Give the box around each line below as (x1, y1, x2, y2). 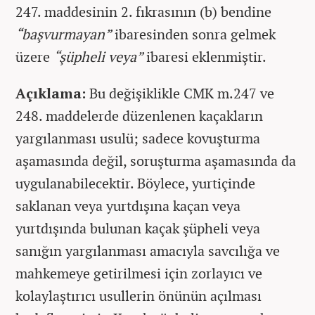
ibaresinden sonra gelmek (111, 25, 276, 44)
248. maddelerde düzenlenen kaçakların (15, 106, 263, 125)
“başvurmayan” (15, 25, 111, 44)
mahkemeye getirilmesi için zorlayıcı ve (15, 264, 262, 283)
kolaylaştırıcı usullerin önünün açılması (15, 286, 262, 305)
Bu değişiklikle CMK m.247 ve (86, 84, 274, 103)
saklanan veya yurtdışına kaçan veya (15, 196, 240, 215)
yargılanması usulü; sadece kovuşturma (15, 129, 260, 148)
